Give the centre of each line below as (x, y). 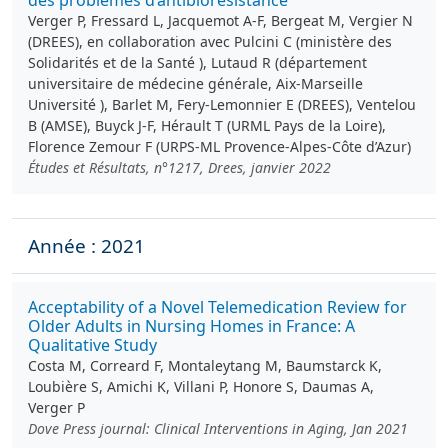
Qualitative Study (92, 345)
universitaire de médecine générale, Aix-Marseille (195, 83)
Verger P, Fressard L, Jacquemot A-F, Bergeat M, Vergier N (220, 20)
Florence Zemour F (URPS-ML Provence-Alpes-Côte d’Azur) (219, 146)
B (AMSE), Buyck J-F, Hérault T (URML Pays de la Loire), (207, 125)
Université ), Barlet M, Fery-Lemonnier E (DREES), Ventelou (222, 104)
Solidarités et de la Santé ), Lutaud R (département (197, 62)
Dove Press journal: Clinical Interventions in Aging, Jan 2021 (218, 428)
